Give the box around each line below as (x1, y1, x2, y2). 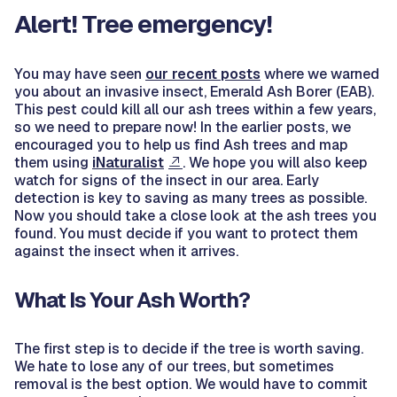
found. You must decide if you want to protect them (14, 223, 358, 243)
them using (14, 152, 92, 172)
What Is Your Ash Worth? (14, 285, 250, 314)
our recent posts (145, 64, 261, 83)
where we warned (261, 64, 379, 83)
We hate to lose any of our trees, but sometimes (14, 356, 334, 376)
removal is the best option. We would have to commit (14, 374, 368, 393)
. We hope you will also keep (183, 152, 367, 172)
